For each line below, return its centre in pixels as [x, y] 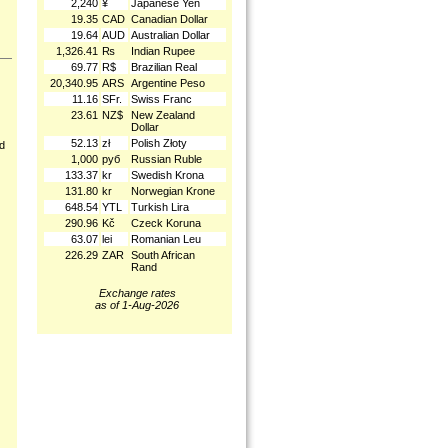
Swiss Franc [161, 99]
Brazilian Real [164, 67]
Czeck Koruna [166, 223]
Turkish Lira [160, 207]
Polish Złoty [159, 143]
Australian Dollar [170, 35]
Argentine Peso [168, 83]
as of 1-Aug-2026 [137, 305]
